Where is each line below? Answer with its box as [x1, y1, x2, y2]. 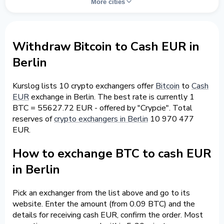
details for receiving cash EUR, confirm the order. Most [12, 209, 203, 220]
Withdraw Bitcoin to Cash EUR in [12, 38, 199, 54]
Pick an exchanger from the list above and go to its [12, 187, 190, 198]
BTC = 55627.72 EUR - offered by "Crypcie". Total [12, 102, 192, 113]
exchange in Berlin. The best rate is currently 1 [29, 91, 194, 102]
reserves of [12, 113, 54, 124]
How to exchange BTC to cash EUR [12, 145, 211, 161]
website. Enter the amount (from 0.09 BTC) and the [12, 198, 195, 209]
